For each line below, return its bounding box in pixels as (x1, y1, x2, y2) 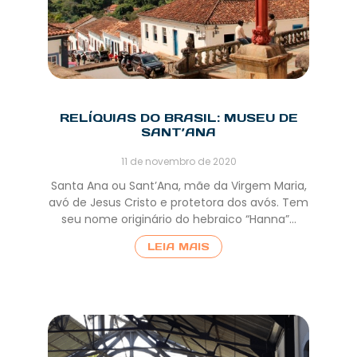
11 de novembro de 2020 (120, 154, 237, 168)
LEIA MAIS (147, 239, 210, 253)
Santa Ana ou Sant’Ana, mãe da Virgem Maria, (50, 177, 307, 194)
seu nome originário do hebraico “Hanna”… (61, 210, 296, 227)
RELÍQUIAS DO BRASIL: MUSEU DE (59, 109, 298, 125)
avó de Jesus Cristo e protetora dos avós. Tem (49, 194, 308, 210)
